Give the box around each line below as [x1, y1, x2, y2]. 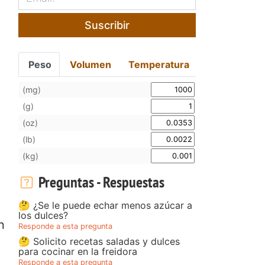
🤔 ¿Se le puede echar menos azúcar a [18, 199, 192, 211]
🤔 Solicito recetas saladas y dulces [18, 235, 180, 247]
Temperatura [128, 58, 190, 70]
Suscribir [85, 18, 130, 31]
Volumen [69, 58, 111, 70]
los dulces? [18, 209, 68, 221]
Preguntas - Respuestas [35, 172, 164, 192]
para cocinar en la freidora [18, 245, 137, 257]
